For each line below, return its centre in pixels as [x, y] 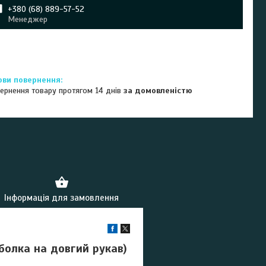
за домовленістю [158, 91]
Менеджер [28, 19]
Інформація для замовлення [61, 198]
